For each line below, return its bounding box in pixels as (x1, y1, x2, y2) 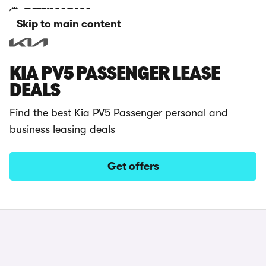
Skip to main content (17, 18, 121, 30)
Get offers (107, 160, 159, 172)
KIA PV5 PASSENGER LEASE (9, 65, 220, 84)
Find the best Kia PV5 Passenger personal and (9, 107, 228, 119)
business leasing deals (9, 123, 115, 135)
